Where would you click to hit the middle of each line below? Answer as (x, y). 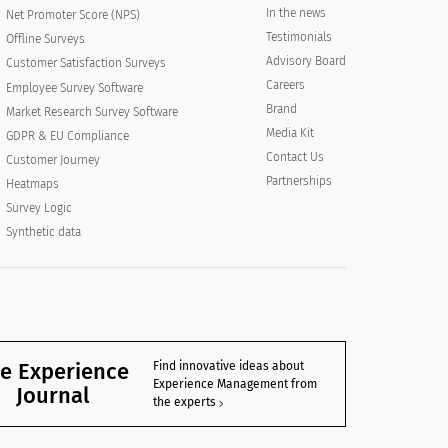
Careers (285, 85)
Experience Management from (235, 384)
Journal (52, 396)
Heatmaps (33, 184)
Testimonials (298, 37)
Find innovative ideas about (228, 366)
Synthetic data (44, 232)
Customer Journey (53, 160)
